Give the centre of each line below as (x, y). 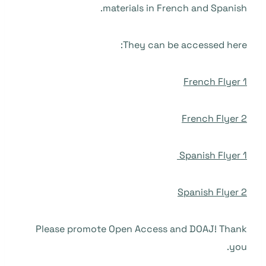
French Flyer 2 (214, 118)
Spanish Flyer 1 (213, 155)
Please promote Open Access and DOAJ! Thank (141, 229)
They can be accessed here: (185, 45)
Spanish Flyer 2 (212, 192)
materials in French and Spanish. (175, 8)
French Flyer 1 (215, 82)
